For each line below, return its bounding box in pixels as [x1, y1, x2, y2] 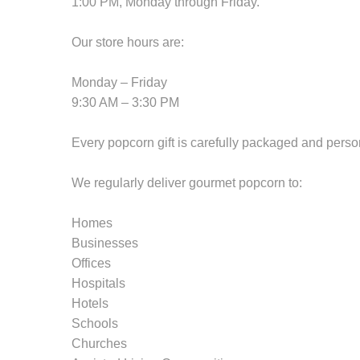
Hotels [72, 296, 108, 310]
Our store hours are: [72, 35, 184, 49]
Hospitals [72, 276, 125, 290]
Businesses [72, 235, 138, 250]
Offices [72, 256, 111, 270]
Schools [72, 316, 118, 330]
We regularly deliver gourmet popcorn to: [72, 175, 302, 190]
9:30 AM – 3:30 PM [72, 95, 179, 109]
